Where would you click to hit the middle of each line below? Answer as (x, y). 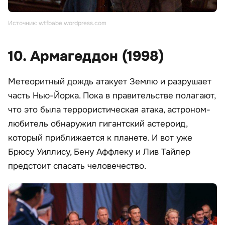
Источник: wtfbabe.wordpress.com (57, 23)
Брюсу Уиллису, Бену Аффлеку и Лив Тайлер (99, 152)
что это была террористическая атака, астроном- (109, 109)
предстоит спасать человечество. (77, 166)
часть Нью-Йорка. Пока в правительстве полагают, (112, 95)
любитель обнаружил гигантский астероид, (98, 124)
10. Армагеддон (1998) (86, 56)
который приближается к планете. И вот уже (100, 138)
